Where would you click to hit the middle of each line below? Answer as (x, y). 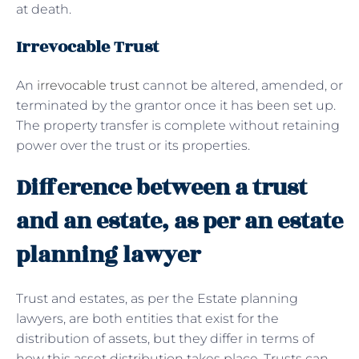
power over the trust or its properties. (133, 145)
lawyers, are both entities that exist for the (147, 318)
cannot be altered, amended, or (241, 85)
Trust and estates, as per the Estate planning (157, 298)
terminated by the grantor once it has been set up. (176, 105)
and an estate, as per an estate (179, 221)
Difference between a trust (161, 188)
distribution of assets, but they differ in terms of (165, 338)
